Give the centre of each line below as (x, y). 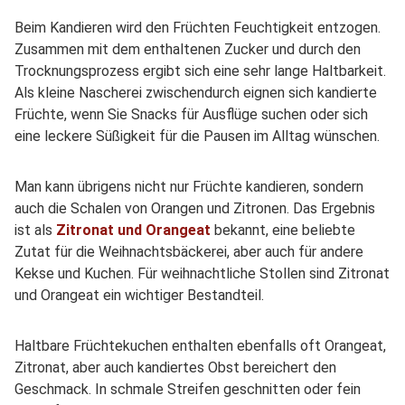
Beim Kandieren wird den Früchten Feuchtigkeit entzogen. (198, 28)
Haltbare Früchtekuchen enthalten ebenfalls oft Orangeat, (200, 346)
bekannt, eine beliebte (283, 231)
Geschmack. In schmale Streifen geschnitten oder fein (188, 390)
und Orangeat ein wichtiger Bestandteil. (141, 296)
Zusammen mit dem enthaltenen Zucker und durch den (188, 50)
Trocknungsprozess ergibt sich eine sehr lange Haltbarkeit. (200, 71)
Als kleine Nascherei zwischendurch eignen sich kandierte (196, 93)
